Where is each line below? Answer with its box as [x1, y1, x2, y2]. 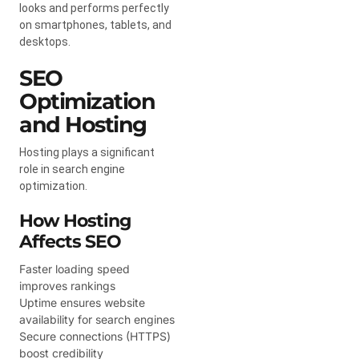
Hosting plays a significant [19, 145, 155, 159]
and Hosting [19, 111, 147, 138]
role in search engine [19, 162, 125, 175]
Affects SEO [19, 230, 121, 252]
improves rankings [19, 278, 115, 292]
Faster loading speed [19, 261, 130, 276]
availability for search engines [19, 312, 175, 326]
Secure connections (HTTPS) [19, 329, 171, 343]
